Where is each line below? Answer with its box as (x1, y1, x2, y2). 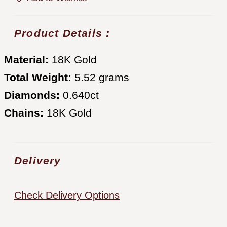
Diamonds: (4, 89, 60, 101)
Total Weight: (4, 71, 71, 83)
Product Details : (14, 27, 110, 39)
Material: (4, 53, 49, 65)
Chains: (4, 106, 44, 119)
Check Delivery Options (14, 189, 120, 201)
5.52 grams (71, 71, 129, 83)
